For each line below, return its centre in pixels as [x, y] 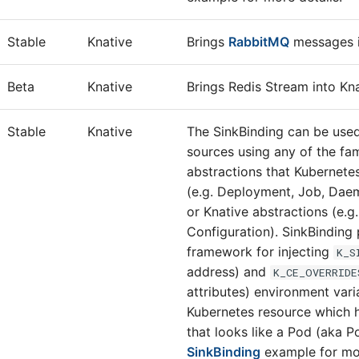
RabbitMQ [259, 42]
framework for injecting [260, 252]
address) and [228, 272]
